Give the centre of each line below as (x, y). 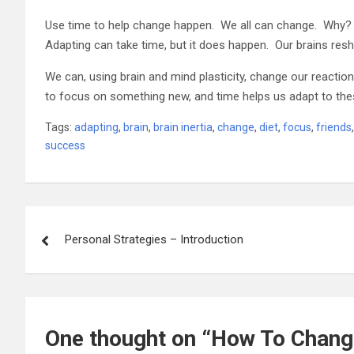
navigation (83, 253)
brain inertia (183, 127)
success (65, 145)
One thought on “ (128, 338)
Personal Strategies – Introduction (154, 239)
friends (334, 127)
